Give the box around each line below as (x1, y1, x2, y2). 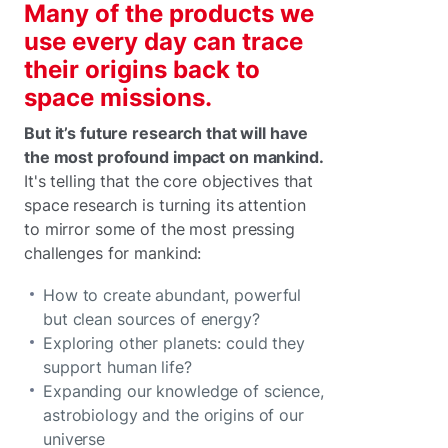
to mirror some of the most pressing (24, 219, 295, 239)
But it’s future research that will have (24, 123, 308, 143)
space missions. (24, 83, 212, 112)
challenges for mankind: (24, 243, 202, 263)
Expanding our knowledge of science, (43, 381, 324, 401)
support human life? (43, 357, 192, 377)
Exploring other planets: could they (43, 333, 305, 353)
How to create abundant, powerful (43, 285, 302, 305)
